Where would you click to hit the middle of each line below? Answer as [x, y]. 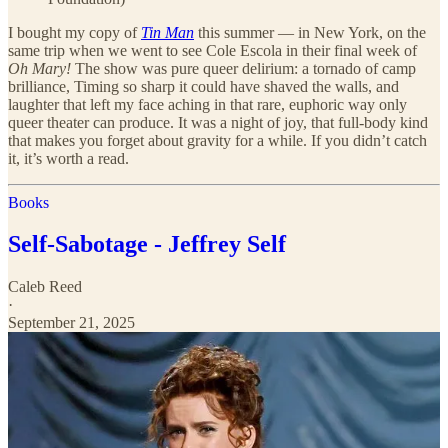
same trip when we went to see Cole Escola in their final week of [212, 50]
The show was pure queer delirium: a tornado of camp [243, 68]
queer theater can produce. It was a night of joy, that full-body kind [218, 122]
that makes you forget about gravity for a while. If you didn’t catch [217, 140]
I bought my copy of [74, 32]
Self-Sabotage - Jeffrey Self [147, 244]
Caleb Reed [45, 287]
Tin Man [167, 32]
